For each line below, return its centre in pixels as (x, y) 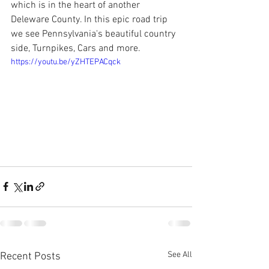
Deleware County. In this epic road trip (90, 20)
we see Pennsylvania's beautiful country (94, 34)
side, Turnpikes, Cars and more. (76, 49)
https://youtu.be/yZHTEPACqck (66, 62)
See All (180, 255)
